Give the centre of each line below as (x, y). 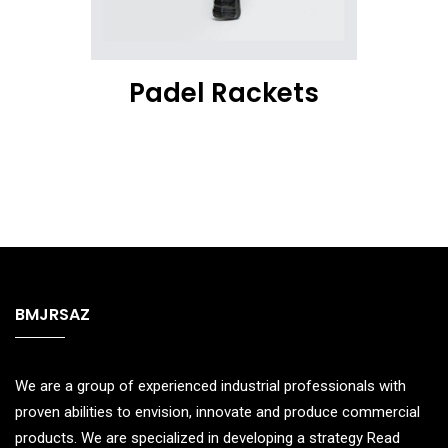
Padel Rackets (224, 92)
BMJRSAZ (52, 314)
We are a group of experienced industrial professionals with (210, 385)
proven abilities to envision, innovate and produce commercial (217, 411)
